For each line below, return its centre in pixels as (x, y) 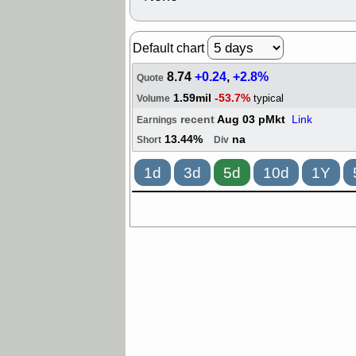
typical (269, 98)
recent (199, 120)
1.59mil (192, 99)
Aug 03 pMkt (254, 120)
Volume (153, 99)
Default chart (170, 48)
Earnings (157, 120)
